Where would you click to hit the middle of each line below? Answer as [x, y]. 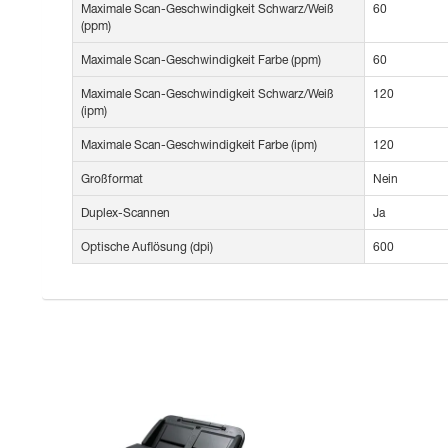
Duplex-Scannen [125, 213]
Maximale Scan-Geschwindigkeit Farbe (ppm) [201, 60]
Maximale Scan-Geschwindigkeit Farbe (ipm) [199, 145]
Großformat [112, 179]
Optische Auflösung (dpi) [147, 247]
